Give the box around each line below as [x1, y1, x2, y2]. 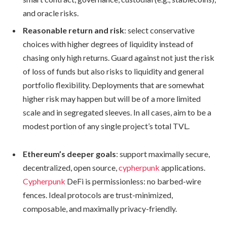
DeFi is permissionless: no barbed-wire [65, 176, 201, 186]
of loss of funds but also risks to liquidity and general [23, 66, 204, 76]
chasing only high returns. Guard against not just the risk [23, 52, 214, 62]
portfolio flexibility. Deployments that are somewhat [23, 80, 204, 90]
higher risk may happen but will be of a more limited [23, 93, 201, 103]
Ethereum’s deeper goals [23, 149, 116, 159]
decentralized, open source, [23, 163, 119, 173]
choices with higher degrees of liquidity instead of [23, 39, 194, 49]
